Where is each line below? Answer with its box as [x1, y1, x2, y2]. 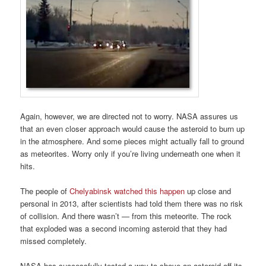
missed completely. [20, 235, 87, 247]
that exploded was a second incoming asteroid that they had [20, 223, 227, 235]
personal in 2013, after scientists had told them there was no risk [20, 198, 243, 210]
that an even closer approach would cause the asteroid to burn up [20, 123, 245, 135]
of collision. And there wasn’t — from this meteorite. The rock [20, 210, 232, 222]
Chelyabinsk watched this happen [69, 185, 185, 197]
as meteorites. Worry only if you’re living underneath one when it [20, 148, 241, 160]
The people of [20, 185, 70, 197]
